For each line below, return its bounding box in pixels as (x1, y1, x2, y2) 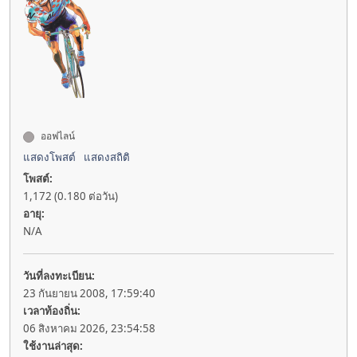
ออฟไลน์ (38, 129, 75, 143)
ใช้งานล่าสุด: (23, 339, 83, 354)
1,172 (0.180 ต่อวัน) (23, 189, 118, 204)
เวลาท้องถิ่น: (23, 304, 80, 319)
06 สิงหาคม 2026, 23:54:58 (23, 321, 155, 336)
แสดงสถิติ (84, 150, 130, 165)
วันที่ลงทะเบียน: (23, 269, 95, 284)
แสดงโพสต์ (23, 150, 76, 165)
